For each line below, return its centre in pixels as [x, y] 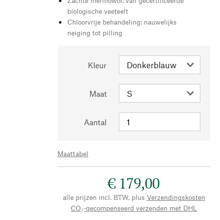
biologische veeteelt [98, 11]
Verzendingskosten [176, 197]
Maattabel [73, 153]
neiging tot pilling [95, 32]
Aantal [95, 122]
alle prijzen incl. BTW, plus [104, 197]
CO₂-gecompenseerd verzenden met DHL [134, 208]
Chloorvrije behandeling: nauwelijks [122, 22]
